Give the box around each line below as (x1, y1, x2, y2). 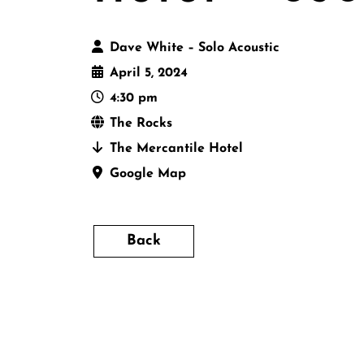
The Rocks (110, 117, 172, 131)
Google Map (110, 167, 186, 181)
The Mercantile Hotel (110, 142, 243, 156)
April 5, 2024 (110, 67, 188, 80)
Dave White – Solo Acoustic (110, 41, 279, 55)
